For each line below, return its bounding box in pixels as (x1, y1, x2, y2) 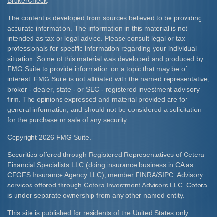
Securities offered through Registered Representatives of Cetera (7, 151, 204, 158)
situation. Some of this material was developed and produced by (7, 55, 203, 62)
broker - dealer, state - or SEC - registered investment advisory (7, 85, 200, 93)
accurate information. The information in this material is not (7, 24, 187, 32)
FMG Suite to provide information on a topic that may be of (7, 65, 187, 73)
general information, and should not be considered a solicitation (7, 106, 201, 113)
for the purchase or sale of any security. (7, 116, 128, 124)
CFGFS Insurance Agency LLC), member (7, 171, 136, 179)
